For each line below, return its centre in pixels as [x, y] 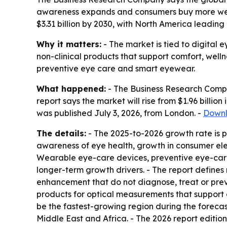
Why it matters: [69, 44]
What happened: [71, 89]
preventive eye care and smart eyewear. [116, 68]
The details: [61, 133]
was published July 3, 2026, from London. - [120, 113]
